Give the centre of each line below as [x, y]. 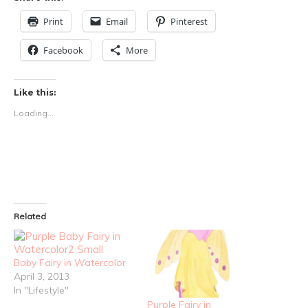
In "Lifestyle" [41, 290]
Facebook [63, 50]
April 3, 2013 [42, 276]
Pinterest [189, 21]
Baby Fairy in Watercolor [70, 262]
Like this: [35, 93]
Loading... [34, 113]
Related [30, 216]
